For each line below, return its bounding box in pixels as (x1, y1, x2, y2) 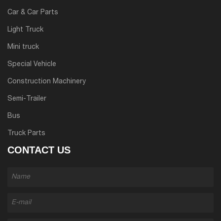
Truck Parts (7, 130, 45, 138)
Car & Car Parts (7, 9, 58, 17)
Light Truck (7, 27, 43, 34)
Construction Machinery (7, 78, 86, 86)
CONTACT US (7, 145, 71, 156)
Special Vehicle (7, 61, 56, 69)
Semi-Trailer (7, 96, 46, 103)
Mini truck (7, 44, 39, 51)
